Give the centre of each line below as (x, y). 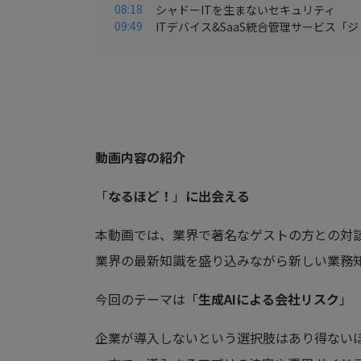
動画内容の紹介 (140, 158)
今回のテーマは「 (147, 299)
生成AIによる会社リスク (269, 299)
